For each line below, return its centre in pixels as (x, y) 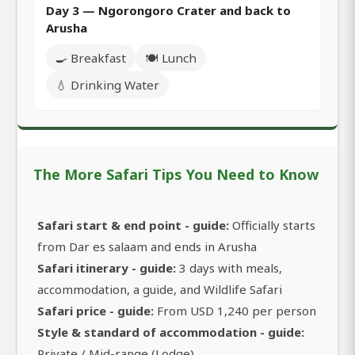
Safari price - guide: (95, 311)
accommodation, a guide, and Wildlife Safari (160, 290)
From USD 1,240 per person (235, 311)
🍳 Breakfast (91, 58)
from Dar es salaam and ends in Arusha (147, 247)
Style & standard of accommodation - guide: (171, 332)
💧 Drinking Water (107, 85)
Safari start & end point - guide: (133, 225)
